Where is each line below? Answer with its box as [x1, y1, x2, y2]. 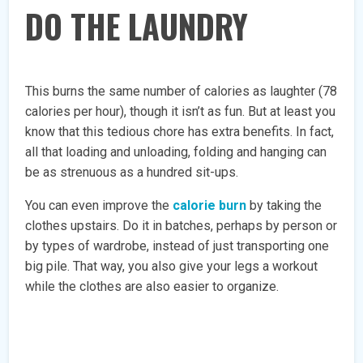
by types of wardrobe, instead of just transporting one [25, 238, 330, 254]
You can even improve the [25, 198, 173, 214]
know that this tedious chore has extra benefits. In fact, [25, 124, 335, 140]
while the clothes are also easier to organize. [25, 279, 280, 295]
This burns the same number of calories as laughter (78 [25, 83, 338, 100]
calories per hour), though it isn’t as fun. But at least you [25, 104, 336, 120]
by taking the [246, 198, 322, 214]
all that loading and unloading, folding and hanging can [25, 144, 327, 160]
